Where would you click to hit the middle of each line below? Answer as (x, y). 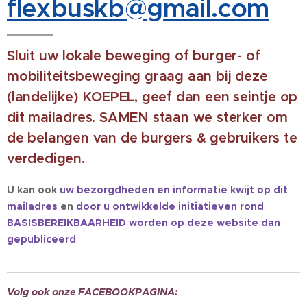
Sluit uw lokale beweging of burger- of (134, 56)
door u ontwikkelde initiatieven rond (170, 206)
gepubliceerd (41, 239)
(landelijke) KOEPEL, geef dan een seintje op (152, 97)
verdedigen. (46, 159)
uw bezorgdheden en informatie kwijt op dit (174, 190)
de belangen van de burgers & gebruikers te (152, 138)
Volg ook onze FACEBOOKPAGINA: (92, 292)
